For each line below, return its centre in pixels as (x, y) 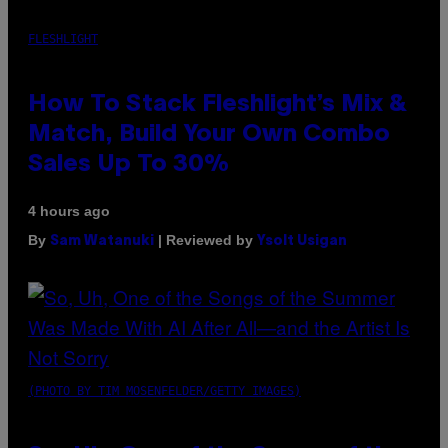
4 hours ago (69, 211)
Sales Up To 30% (128, 165)
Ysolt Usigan (302, 242)
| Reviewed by (205, 240)
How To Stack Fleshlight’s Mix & (217, 105)
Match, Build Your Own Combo (209, 135)
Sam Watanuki (102, 242)
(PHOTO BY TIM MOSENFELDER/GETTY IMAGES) (164, 391)
